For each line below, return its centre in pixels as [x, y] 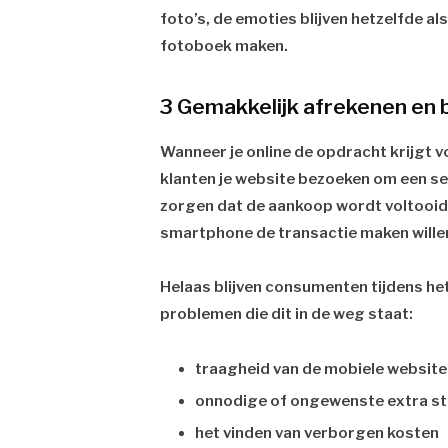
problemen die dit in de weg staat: [287, 314]
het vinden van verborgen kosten [317, 433]
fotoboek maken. [224, 45]
